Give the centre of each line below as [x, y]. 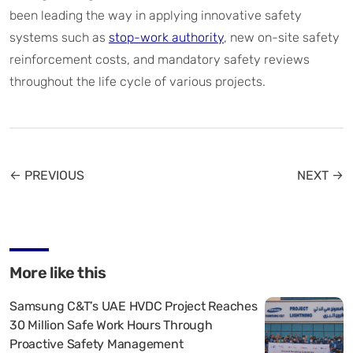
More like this [58, 273]
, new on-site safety [282, 38]
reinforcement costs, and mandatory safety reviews [160, 60]
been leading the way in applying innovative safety [156, 16]
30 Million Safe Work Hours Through [111, 325]
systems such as [59, 38]
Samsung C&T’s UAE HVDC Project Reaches [134, 307]
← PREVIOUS [47, 176]
